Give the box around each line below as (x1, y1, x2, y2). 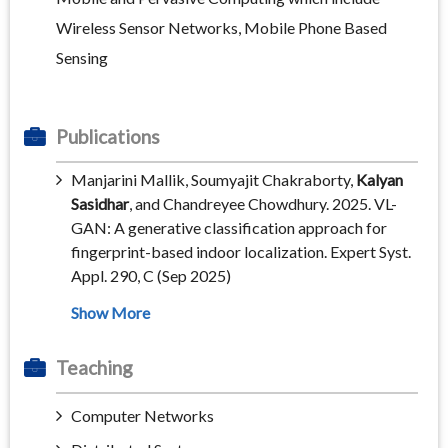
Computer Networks (71, 406, 214, 426)
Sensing (56, 48, 108, 68)
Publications (56, 125, 160, 149)
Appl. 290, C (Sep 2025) (71, 266, 231, 286)
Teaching (56, 356, 133, 380)
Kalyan (356, 170, 403, 190)
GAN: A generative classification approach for (71, 218, 387, 238)
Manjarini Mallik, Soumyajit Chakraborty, (71, 170, 356, 190)
